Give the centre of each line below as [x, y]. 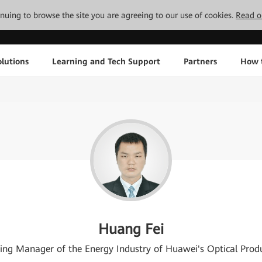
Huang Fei [131, 229]
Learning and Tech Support [106, 61]
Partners [200, 61]
